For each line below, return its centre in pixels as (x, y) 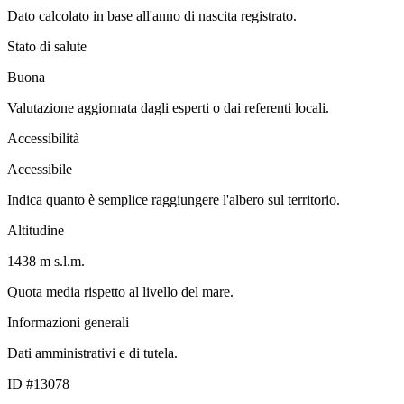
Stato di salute (47, 46)
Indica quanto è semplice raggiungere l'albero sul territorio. (174, 199)
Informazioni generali (68, 322)
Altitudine (36, 230)
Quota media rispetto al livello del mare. (120, 291)
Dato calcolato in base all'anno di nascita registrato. (152, 15)
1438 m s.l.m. (46, 261)
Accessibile (40, 169)
